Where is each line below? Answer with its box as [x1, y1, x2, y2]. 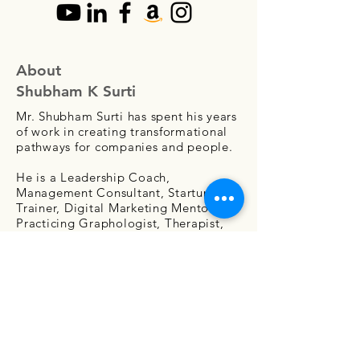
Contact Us [89, 280, 170, 304]
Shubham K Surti [16, 82, 136, 100]
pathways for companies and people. [16, 139, 233, 154]
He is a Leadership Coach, [16, 170, 170, 185]
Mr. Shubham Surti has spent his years [16, 108, 237, 124]
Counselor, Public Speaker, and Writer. [16, 231, 243, 246]
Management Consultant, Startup [16, 185, 211, 200]
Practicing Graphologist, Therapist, [16, 215, 224, 231]
